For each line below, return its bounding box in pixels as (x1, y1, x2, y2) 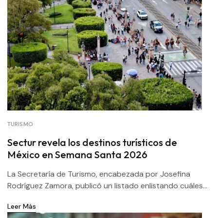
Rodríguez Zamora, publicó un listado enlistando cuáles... (7, 181, 207, 191)
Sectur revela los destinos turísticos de (7, 136, 177, 148)
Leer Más (7, 202, 36, 211)
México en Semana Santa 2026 (7, 148, 147, 161)
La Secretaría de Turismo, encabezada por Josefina (7, 169, 190, 179)
